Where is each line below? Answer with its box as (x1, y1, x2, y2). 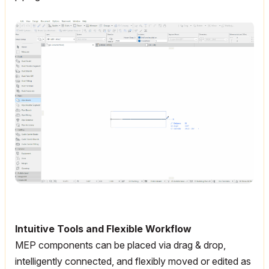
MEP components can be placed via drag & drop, (15, 238, 226, 251)
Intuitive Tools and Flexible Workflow (15, 222, 192, 235)
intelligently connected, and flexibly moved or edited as (15, 255, 251, 267)
